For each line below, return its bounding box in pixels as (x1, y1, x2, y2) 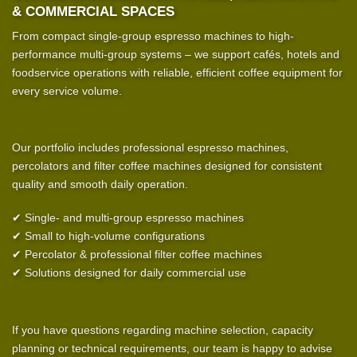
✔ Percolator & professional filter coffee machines (12, 248, 262, 261)
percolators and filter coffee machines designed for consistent (12, 159, 322, 173)
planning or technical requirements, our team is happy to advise (12, 341, 332, 355)
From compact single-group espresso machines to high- (12, 29, 294, 42)
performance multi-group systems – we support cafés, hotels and (12, 47, 339, 61)
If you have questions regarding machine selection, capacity (12, 323, 313, 336)
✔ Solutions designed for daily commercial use (12, 266, 246, 280)
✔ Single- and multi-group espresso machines (12, 211, 244, 225)
